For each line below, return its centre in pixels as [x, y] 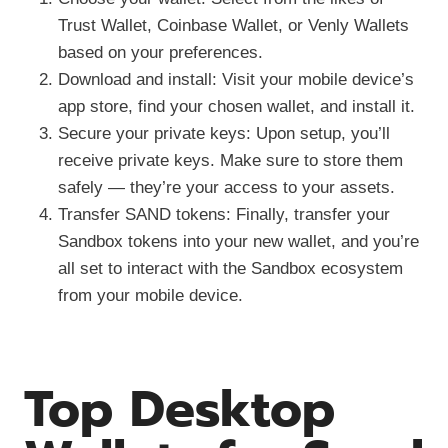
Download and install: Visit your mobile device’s [236, 79]
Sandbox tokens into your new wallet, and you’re [238, 241]
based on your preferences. [160, 52]
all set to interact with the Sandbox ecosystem [230, 268]
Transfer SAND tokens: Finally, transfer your [224, 214]
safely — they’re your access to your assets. [226, 187]
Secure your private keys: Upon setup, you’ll [224, 133]
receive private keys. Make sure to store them [230, 160]
